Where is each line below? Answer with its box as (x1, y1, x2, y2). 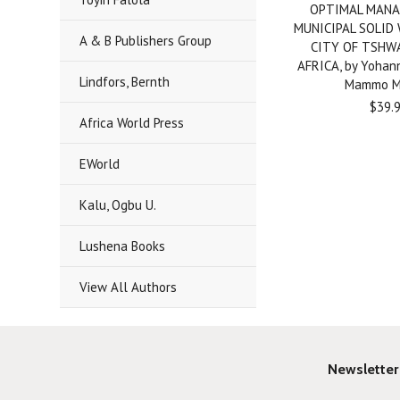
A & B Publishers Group (79, 32, 212, 49)
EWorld (79, 155, 121, 172)
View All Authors (79, 279, 178, 296)
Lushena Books (79, 237, 166, 254)
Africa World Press (79, 114, 185, 131)
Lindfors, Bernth (79, 73, 171, 90)
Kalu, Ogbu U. (79, 196, 157, 213)
